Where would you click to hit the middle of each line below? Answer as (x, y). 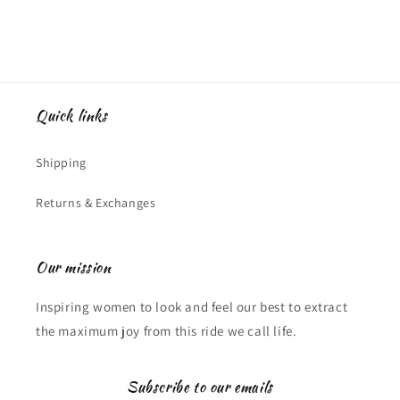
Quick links (72, 116)
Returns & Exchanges (96, 203)
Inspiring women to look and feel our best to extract (192, 307)
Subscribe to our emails (200, 387)
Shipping (61, 162)
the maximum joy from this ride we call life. (167, 331)
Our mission (74, 267)
